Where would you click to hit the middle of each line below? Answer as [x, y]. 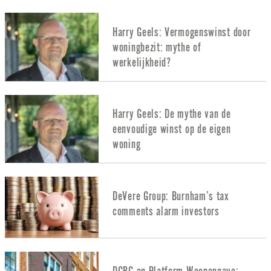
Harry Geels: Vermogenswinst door [182, 32]
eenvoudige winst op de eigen [172, 129]
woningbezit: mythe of [157, 47]
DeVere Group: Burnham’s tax [171, 196]
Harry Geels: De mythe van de [172, 114]
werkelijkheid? [142, 62]
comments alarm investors [166, 211]
